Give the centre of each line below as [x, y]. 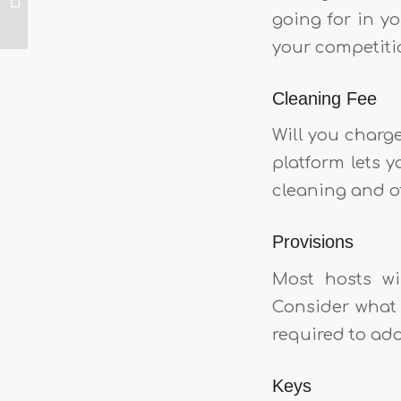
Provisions [313, 242]
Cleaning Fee [324, 98]
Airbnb [51, 18]
